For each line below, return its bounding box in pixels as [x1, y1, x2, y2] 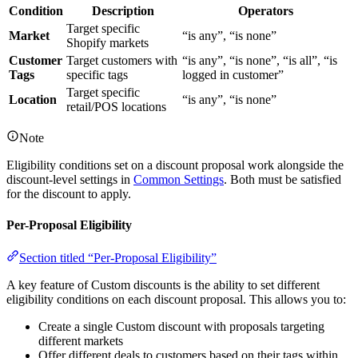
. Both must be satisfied [224, 172, 341, 186]
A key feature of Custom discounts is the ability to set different [6, 278, 320, 292]
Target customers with [66, 53, 177, 67]
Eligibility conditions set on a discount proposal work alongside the [6, 157, 344, 172]
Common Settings [133, 172, 224, 186]
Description [91, 3, 154, 18]
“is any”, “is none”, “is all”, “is [182, 53, 337, 67]
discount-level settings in [6, 172, 133, 186]
